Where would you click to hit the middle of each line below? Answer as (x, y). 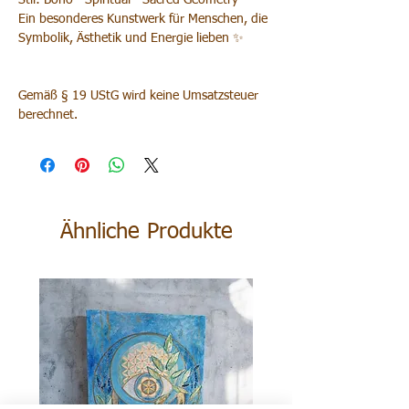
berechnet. (48, 115)
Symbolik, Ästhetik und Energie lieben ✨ (131, 39)
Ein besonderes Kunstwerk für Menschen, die (143, 20)
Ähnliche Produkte (146, 232)
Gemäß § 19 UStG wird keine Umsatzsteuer (138, 96)
